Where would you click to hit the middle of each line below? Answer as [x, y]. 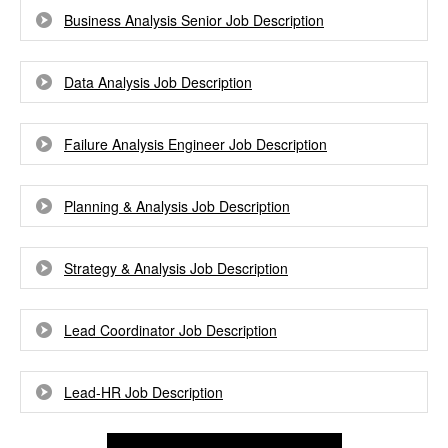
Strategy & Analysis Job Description [176, 268]
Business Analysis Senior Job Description [194, 20]
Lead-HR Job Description [143, 392]
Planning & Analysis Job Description [177, 206]
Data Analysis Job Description [158, 82]
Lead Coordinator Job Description [170, 330]
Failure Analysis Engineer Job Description [195, 144]
